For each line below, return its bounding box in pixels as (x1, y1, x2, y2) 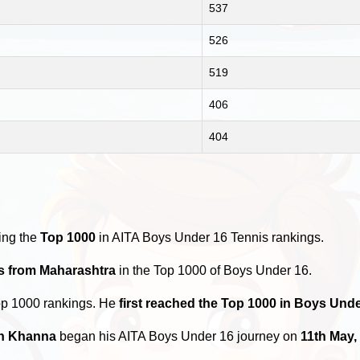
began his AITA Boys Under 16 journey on (56, 329, 301, 343)
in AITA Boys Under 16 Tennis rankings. (96, 230, 325, 244)
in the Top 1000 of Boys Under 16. (116, 263, 313, 277)
